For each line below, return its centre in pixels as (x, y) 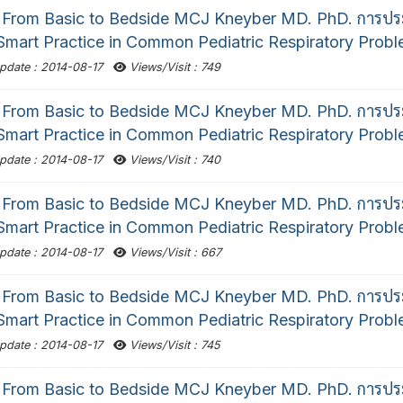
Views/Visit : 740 (173, 160)
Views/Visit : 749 (173, 67)
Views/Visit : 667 (173, 253)
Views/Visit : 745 (173, 345)
